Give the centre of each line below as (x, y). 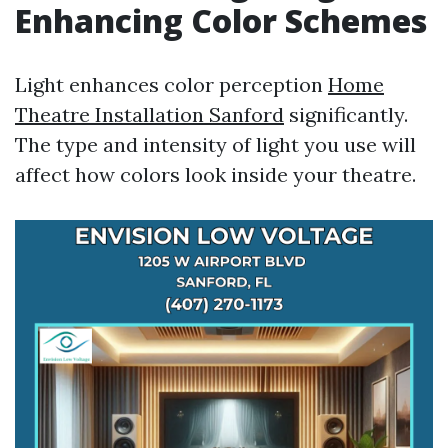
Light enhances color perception (171, 84)
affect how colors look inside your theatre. (215, 174)
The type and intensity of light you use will (215, 144)
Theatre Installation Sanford (149, 114)
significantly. (346, 114)
